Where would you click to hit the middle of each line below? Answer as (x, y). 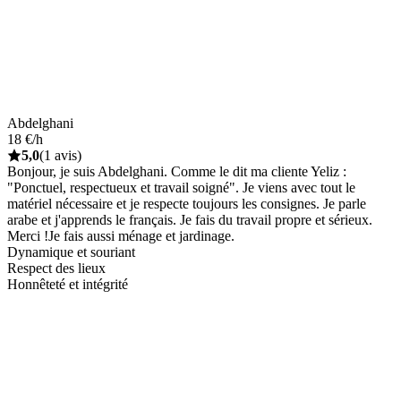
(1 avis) (60, 155)
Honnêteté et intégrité (68, 284)
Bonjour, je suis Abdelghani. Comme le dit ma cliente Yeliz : (177, 171)
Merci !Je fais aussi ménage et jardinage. (121, 235)
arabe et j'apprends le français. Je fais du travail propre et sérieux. (190, 219)
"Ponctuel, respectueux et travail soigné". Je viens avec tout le (181, 187)
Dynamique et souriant (71, 252)
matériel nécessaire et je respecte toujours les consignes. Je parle (187, 203)
